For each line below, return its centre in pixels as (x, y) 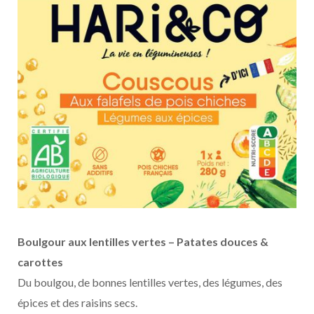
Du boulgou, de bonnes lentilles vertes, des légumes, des (150, 282)
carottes (40, 261)
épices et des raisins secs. (77, 302)
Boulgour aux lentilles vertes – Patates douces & (143, 241)
